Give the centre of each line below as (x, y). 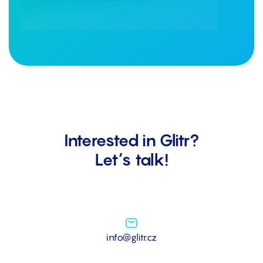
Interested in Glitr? (131, 140)
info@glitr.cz (131, 237)
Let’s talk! (131, 159)
